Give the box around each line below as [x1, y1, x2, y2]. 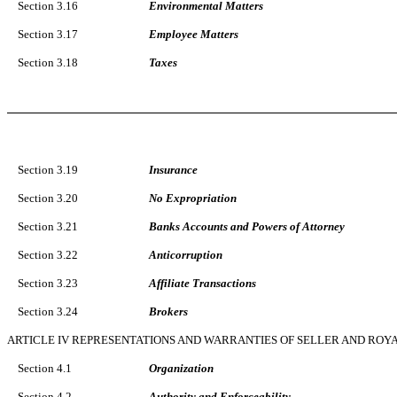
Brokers [149, 304, 188, 318]
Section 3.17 [18, 27, 78, 41]
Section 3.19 [18, 162, 78, 176]
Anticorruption [149, 247, 222, 261]
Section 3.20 [18, 191, 78, 205]
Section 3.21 [18, 219, 78, 233]
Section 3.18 [18, 55, 78, 69]
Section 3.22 [18, 247, 78, 261]
